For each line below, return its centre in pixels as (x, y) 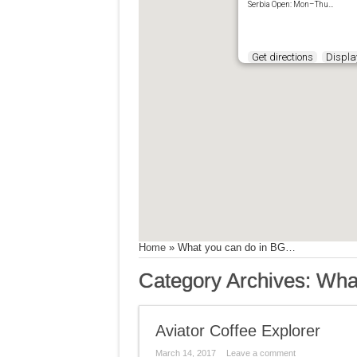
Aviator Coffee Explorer (237, 331)
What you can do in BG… (236, 247)
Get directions (282, 57)
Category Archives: (227, 280)
